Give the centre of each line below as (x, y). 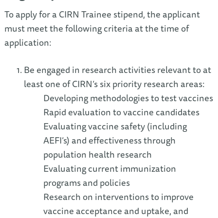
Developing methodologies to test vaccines (128, 98)
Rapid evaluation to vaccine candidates (121, 112)
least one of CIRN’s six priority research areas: (114, 84)
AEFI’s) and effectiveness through (109, 141)
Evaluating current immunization (109, 169)
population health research (97, 155)
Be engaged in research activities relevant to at (117, 70)
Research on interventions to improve (118, 197)
